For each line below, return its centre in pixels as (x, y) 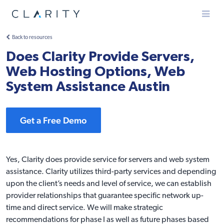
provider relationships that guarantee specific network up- (105, 196)
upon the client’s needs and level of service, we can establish (109, 184)
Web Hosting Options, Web (95, 72)
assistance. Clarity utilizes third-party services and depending (111, 172)
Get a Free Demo (53, 120)
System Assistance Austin (88, 87)
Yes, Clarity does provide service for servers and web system (108, 160)
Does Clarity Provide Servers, (100, 57)
